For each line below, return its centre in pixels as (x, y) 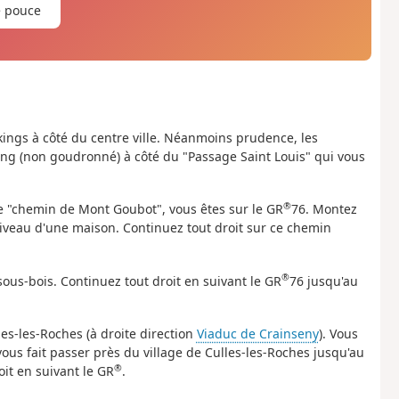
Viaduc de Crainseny (257, 334)
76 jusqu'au (323, 281)
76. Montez (324, 209)
